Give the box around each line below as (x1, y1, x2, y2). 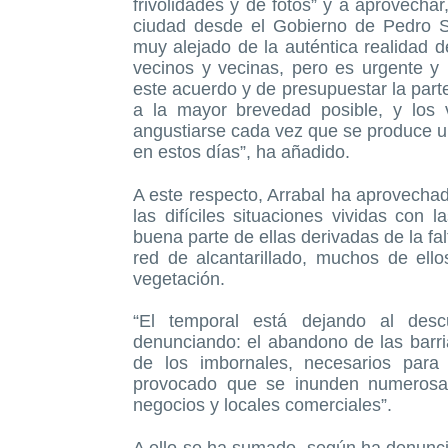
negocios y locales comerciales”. (133, 395, 392, 416)
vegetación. (133, 269, 225, 290)
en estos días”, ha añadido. (133, 142, 350, 163)
